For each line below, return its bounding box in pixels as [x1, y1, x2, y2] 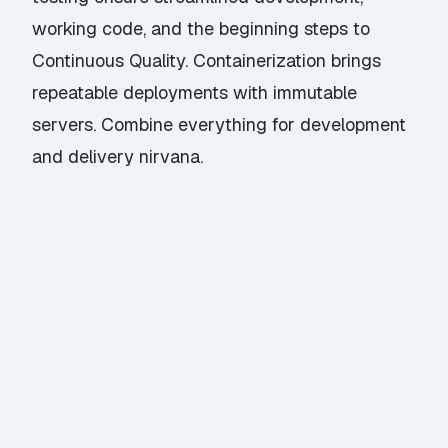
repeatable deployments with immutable [32, 80, 358, 104]
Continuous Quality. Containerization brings [32, 48, 382, 72]
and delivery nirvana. [32, 144, 204, 168]
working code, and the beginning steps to [32, 16, 371, 40]
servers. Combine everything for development [32, 112, 407, 136]
